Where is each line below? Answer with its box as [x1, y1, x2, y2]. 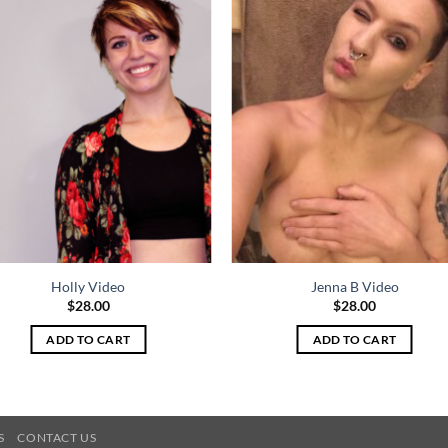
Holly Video [51, 277, 126, 295]
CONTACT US [17, 430, 97, 446]
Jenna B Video [310, 277, 399, 295]
